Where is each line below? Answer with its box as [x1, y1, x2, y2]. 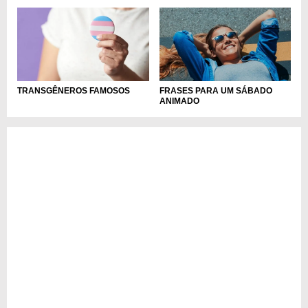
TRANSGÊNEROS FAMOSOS [17, 86, 130, 96]
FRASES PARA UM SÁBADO [159, 86, 272, 96]
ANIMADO [159, 96, 199, 107]
